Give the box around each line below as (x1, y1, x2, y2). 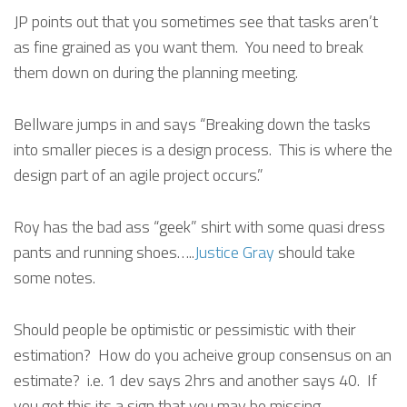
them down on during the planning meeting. (14, 60, 298, 85)
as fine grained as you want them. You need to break (14, 35, 363, 60)
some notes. (14, 264, 95, 290)
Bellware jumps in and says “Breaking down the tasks (14, 112, 371, 137)
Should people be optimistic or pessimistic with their (14, 316, 356, 342)
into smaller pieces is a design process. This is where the (14, 137, 392, 163)
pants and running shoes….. (14, 239, 194, 264)
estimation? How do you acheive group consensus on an (14, 342, 392, 367)
